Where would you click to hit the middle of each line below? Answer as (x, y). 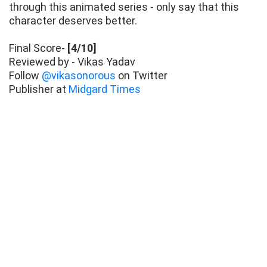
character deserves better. (73, 21)
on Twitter (142, 76)
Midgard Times (105, 89)
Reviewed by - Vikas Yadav (72, 62)
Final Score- (38, 48)
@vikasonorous (79, 76)
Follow (25, 76)
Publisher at (39, 89)
